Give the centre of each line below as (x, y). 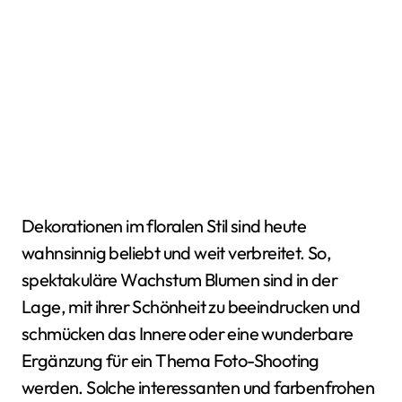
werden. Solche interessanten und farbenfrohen (198, 387)
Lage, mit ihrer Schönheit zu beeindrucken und (191, 306)
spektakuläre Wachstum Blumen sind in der (179, 279)
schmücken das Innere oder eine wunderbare (188, 333)
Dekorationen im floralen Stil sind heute (28, 225)
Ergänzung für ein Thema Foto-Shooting (170, 360)
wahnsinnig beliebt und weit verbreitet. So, (177, 252)
